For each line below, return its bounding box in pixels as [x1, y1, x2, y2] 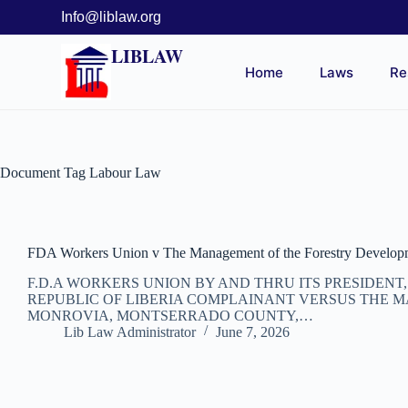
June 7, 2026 [216, 323, 290, 340]
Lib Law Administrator [64, 323, 196, 340]
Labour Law [86, 165, 161, 181]
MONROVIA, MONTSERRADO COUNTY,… [27, 307, 313, 323]
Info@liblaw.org [61, 9, 162, 25]
